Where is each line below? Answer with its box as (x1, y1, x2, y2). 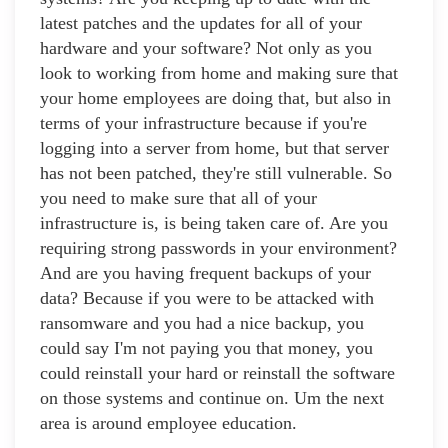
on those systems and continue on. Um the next (40, 388, 384, 409)
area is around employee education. (40, 413, 297, 434)
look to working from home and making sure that (40, 63, 398, 84)
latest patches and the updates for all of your (40, 13, 362, 34)
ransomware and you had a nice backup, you (40, 313, 364, 334)
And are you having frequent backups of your (40, 263, 371, 284)
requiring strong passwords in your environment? (40, 238, 397, 259)
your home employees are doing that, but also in (40, 88, 391, 109)
